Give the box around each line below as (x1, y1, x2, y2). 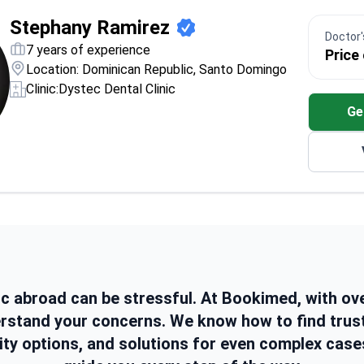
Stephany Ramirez (10, 16, 170, 39)
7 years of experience (26, 42, 150, 58)
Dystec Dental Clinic (58, 81, 175, 97)
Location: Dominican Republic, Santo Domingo (26, 62, 287, 77)
